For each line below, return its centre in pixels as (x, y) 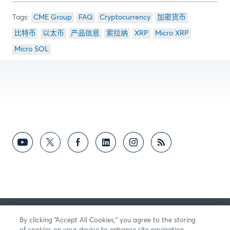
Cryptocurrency (125, 17)
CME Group (53, 17)
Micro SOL (32, 49)
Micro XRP (172, 33)
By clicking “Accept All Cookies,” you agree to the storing (108, 221)
